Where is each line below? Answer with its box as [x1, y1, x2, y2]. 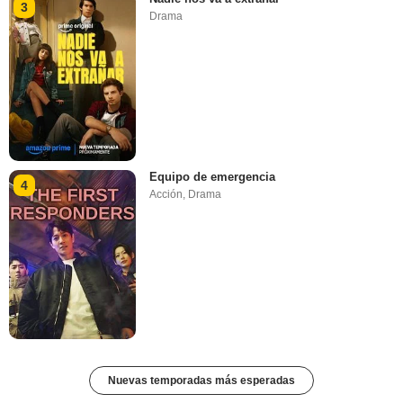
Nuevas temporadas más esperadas [108, 374, 295, 388]
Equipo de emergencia [149, 169, 276, 184]
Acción [149, 187, 184, 201]
